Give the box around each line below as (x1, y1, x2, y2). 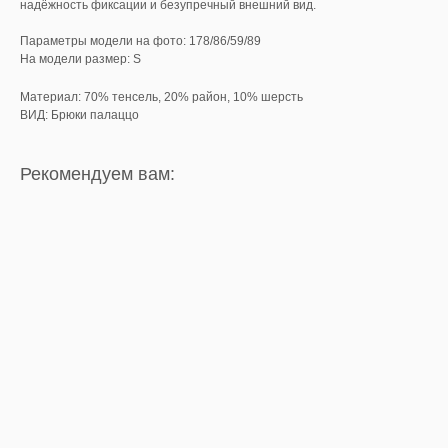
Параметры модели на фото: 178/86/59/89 (20, 34, 261, 49)
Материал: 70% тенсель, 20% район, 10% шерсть (20, 90, 303, 105)
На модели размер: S (20, 52, 141, 67)
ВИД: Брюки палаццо (20, 108, 139, 123)
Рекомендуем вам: (20, 164, 175, 185)
